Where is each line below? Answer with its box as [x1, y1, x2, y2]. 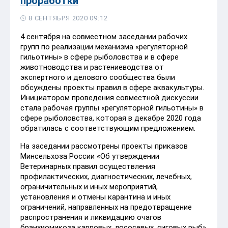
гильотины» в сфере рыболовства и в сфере [20, 52, 179, 62]
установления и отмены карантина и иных [20, 192, 170, 202]
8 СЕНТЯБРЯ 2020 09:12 [28, 14, 108, 22]
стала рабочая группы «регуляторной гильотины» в [20, 103, 204, 112]
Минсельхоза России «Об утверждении [20, 151, 159, 161]
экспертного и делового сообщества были [20, 72, 175, 82]
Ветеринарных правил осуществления [20, 161, 155, 171]
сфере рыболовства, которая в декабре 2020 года [20, 113, 201, 123]
